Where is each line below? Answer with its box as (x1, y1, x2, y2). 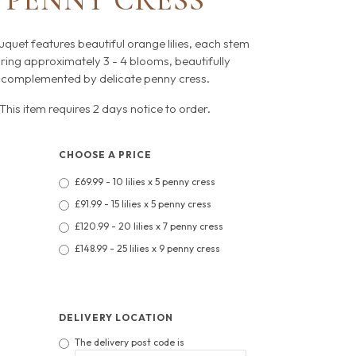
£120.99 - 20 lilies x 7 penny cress (74, 219, 223, 232)
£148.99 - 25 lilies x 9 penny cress (74, 242, 220, 254)
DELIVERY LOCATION (58, 311, 173, 323)
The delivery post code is (74, 336, 184, 349)
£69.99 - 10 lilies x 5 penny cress (74, 175, 215, 188)
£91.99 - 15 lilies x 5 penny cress (74, 197, 211, 210)
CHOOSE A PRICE (58, 148, 152, 161)
